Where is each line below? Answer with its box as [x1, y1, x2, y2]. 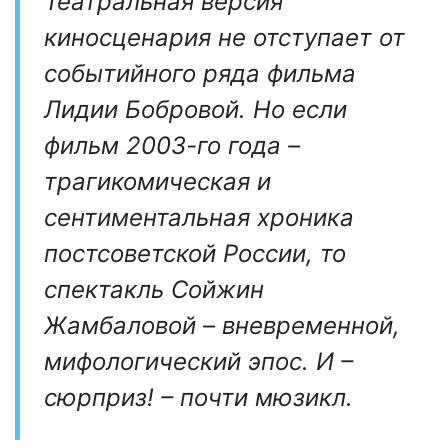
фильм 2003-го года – [44, 131, 300, 161]
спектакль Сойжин [44, 275, 264, 305]
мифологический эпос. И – [44, 347, 353, 377]
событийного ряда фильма [44, 59, 356, 89]
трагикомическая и [44, 167, 271, 197]
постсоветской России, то [44, 239, 346, 269]
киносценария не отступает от [44, 23, 405, 53]
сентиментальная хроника [44, 203, 354, 233]
